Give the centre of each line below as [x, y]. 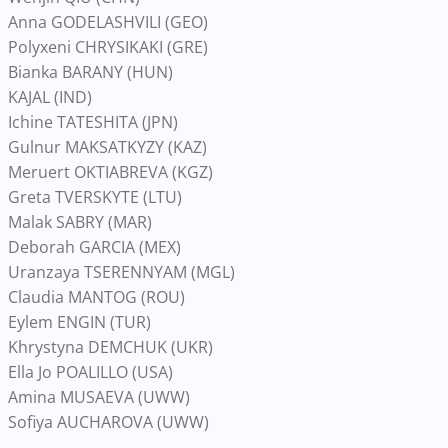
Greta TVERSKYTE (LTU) [95, 197]
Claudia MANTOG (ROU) [96, 297]
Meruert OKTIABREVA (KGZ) [110, 172]
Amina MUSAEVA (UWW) [99, 397]
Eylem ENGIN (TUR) [79, 322]
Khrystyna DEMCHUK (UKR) [110, 347]
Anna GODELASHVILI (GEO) [108, 22]
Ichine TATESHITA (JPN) [93, 122]
